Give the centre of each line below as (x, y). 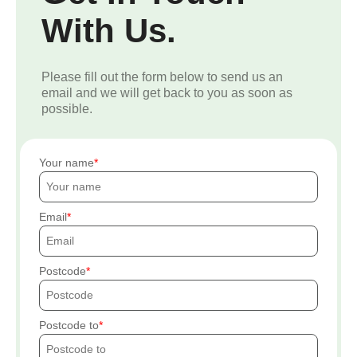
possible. (67, 109)
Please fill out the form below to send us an (162, 77)
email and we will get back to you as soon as (167, 93)
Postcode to (69, 326)
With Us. (109, 31)
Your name (67, 163)
